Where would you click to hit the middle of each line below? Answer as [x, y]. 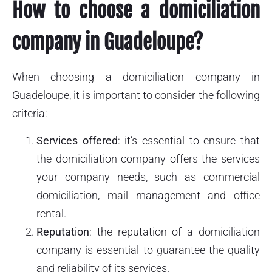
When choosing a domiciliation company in [136, 77]
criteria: [30, 114]
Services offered [77, 140]
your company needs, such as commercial [148, 177]
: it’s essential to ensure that [189, 140]
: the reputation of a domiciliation [175, 231]
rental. [51, 213]
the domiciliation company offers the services [148, 158]
